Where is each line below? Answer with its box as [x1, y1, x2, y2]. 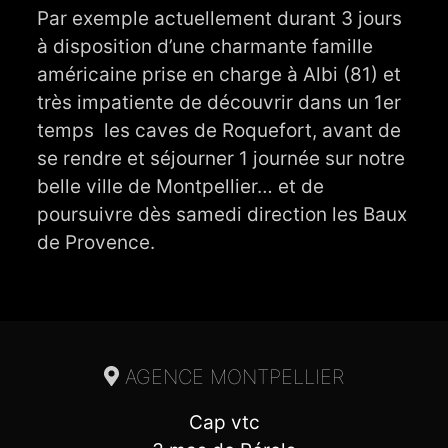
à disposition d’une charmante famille [37, 34, 374, 58]
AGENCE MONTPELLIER [119, 364, 344, 389]
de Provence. [37, 230, 156, 254]
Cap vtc [188, 410, 260, 434]
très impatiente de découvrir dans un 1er [37, 90, 402, 114]
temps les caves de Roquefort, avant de [37, 118, 402, 142]
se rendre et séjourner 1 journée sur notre [37, 146, 406, 170]
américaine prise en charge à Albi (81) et [37, 62, 402, 86]
